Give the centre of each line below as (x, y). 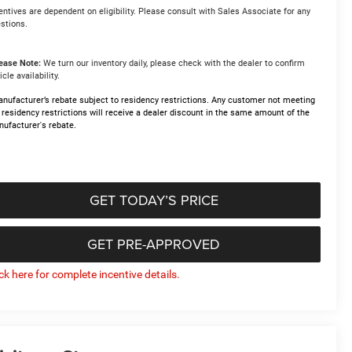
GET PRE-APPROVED (154, 244)
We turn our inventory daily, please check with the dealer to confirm (173, 63)
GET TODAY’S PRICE (154, 200)
